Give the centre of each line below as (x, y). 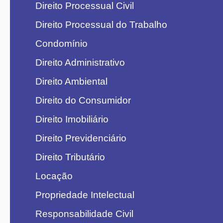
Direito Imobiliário (72, 119)
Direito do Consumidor (83, 100)
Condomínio (61, 44)
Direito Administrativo (80, 62)
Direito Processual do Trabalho (101, 25)
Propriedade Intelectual (85, 195)
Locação (54, 176)
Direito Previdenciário (81, 138)
